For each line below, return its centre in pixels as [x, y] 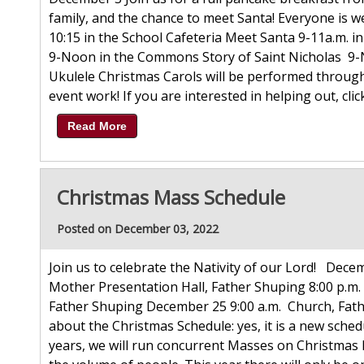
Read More [97, 126]
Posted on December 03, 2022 [138, 229]
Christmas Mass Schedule [171, 197]
